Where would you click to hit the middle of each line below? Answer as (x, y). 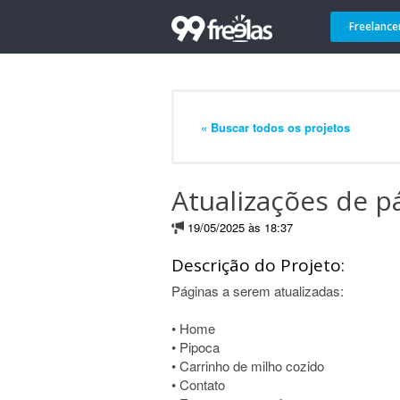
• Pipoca (196, 347)
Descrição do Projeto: (258, 265)
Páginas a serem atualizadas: (258, 291)
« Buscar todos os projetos (275, 127)
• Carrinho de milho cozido (248, 366)
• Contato (198, 384)
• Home (193, 328)
